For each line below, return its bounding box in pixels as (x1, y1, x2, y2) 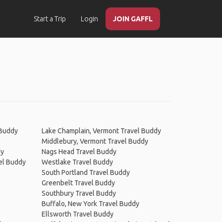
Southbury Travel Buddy (41, 189, 116, 197)
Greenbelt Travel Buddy (41, 179, 115, 187)
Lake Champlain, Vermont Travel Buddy (41, 127, 161, 135)
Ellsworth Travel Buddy (41, 210, 113, 218)
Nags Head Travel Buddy (41, 148, 116, 156)
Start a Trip (34, 15, 66, 23)
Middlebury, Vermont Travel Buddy (41, 137, 148, 145)
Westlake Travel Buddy (41, 158, 113, 166)
